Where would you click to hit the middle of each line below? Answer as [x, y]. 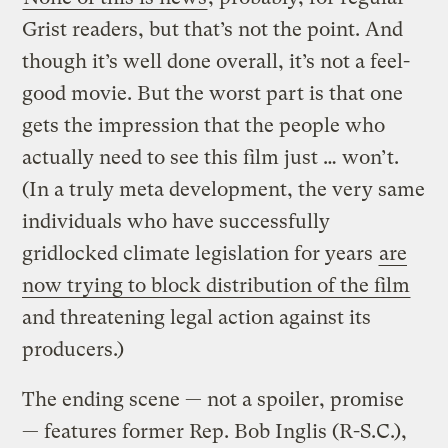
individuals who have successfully [176, 222]
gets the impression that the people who [204, 126]
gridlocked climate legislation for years [200, 254]
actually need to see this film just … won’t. [211, 158]
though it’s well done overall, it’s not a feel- [216, 62]
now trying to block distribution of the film [216, 286]
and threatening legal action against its [197, 318]
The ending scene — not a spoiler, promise [213, 400]
